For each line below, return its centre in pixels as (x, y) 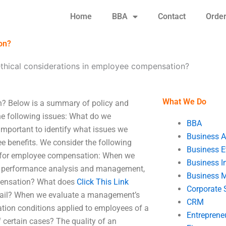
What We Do (184, 102)
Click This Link (103, 182)
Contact (172, 16)
